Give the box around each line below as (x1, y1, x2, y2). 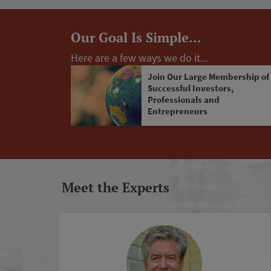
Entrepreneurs (147, 105, 207, 117)
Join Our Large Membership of (147, 70, 269, 83)
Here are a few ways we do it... (71, 50, 207, 65)
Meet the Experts (62, 178, 169, 196)
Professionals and (147, 93, 220, 106)
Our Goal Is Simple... (71, 28, 201, 46)
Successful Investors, (147, 82, 234, 94)
